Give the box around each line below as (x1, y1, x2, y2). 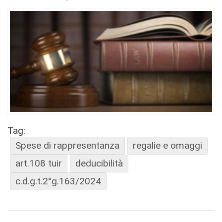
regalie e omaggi (133, 139, 202, 151)
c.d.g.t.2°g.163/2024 (15, 175, 101, 187)
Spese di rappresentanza (15, 139, 119, 151)
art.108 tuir (15, 157, 62, 169)
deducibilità (75, 157, 123, 169)
